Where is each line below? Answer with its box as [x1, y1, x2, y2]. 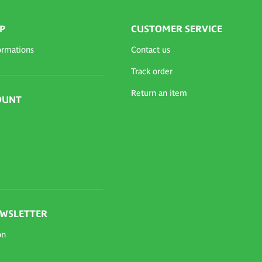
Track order [131, 67, 173, 76]
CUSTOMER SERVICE [131, 23, 222, 34]
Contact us [131, 45, 170, 54]
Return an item [131, 88, 187, 98]
